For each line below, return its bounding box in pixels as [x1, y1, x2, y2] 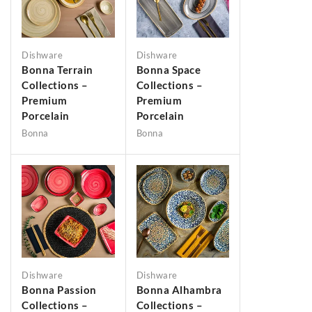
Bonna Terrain [22, 63, 93, 76]
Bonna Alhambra [136, 283, 222, 297]
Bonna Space [136, 63, 201, 76]
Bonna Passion [22, 283, 97, 297]
